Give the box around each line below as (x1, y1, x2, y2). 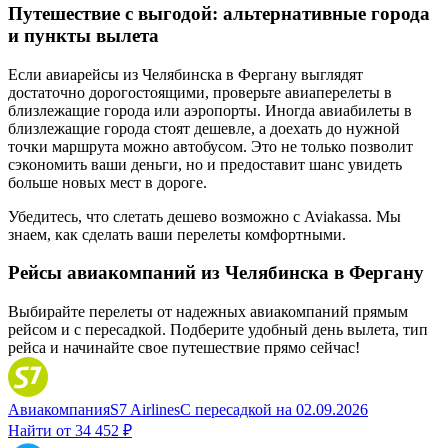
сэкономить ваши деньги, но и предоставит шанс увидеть (8, 155, 402, 173)
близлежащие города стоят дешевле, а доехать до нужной (8, 119, 400, 137)
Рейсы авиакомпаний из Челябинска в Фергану (8, 262, 424, 284)
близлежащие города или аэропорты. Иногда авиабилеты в (8, 101, 412, 119)
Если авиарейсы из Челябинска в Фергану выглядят (8, 65, 363, 83)
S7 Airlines (110, 401, 180, 419)
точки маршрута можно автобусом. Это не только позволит (8, 137, 413, 155)
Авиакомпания (8, 401, 110, 419)
